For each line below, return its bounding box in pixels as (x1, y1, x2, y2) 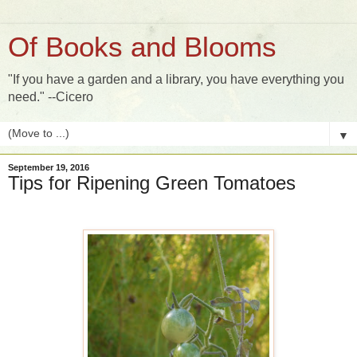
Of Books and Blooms (8, 32, 277, 62)
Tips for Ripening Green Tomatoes (8, 172, 296, 194)
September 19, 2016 (8, 163, 89, 172)
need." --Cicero (8, 90, 93, 104)
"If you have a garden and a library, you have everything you (8, 73, 344, 86)
